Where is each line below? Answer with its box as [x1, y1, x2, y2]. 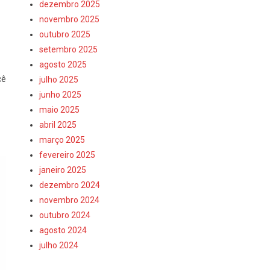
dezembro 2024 [39, 180, 101, 190]
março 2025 [39, 135, 86, 145]
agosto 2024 [39, 225, 87, 235]
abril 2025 [39, 120, 77, 130]
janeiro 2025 [39, 165, 87, 175]
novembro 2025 [39, 14, 100, 24]
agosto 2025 [39, 60, 87, 69]
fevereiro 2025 [39, 150, 96, 160]
